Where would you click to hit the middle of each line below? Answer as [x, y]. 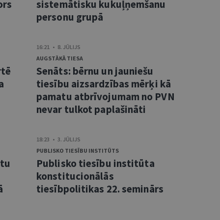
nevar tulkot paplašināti [91, 109]
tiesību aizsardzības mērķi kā [104, 84]
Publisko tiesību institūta [96, 163]
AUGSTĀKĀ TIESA [60, 58]
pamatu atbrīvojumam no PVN [106, 96]
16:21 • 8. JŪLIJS [58, 47]
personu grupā [70, 17]
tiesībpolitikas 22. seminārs [100, 189]
